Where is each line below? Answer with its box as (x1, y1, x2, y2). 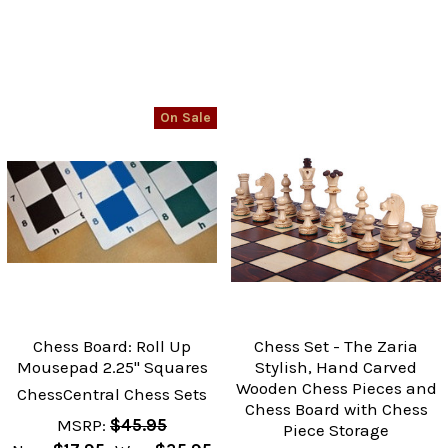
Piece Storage (283, 420, 389, 441)
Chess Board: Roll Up (33, 336, 191, 357)
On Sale (160, 109, 212, 127)
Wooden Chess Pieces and (235, 378, 437, 399)
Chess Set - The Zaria (254, 336, 418, 357)
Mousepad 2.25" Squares (16, 357, 208, 378)
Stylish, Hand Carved (255, 357, 417, 378)
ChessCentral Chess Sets (17, 384, 207, 405)
